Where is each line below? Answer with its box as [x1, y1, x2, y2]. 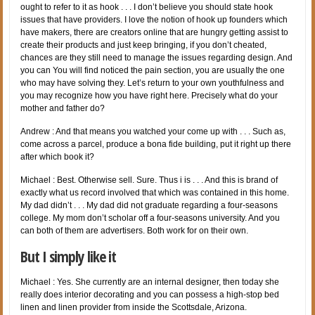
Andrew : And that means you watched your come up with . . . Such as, [20, 126, 286, 136]
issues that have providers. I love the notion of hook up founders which [20, 14, 288, 25]
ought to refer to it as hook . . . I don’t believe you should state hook [20, 1, 274, 12]
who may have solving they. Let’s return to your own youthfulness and [20, 77, 285, 88]
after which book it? [20, 151, 95, 162]
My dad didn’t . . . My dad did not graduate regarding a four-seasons [20, 200, 278, 210]
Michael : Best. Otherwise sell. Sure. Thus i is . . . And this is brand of [20, 174, 278, 185]
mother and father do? [20, 103, 105, 113]
